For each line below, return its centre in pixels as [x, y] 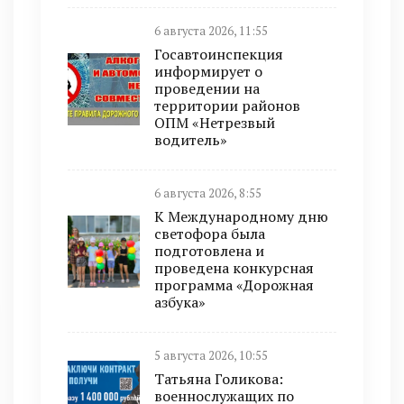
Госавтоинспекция [219, 55]
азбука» [180, 303]
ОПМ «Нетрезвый [215, 123]
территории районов [227, 106]
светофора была [210, 234]
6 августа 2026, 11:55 [211, 32]
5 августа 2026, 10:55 [211, 356]
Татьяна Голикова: [219, 379]
